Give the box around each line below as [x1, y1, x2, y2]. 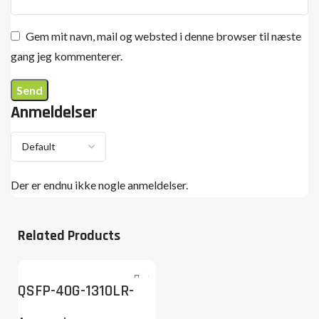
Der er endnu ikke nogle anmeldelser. [11, 177, 188, 192]
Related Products [18, 226, 120, 245]
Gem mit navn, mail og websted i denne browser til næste [26, 29, 301, 43]
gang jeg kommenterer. [11, 48, 122, 63]
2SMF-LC [18, 293, 73, 314]
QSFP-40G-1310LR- [18, 281, 134, 301]
